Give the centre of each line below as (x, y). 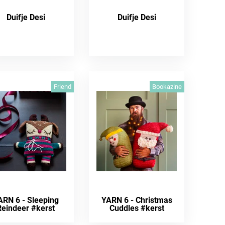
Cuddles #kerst (137, 208)
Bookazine (167, 87)
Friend (62, 87)
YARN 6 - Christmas (137, 200)
